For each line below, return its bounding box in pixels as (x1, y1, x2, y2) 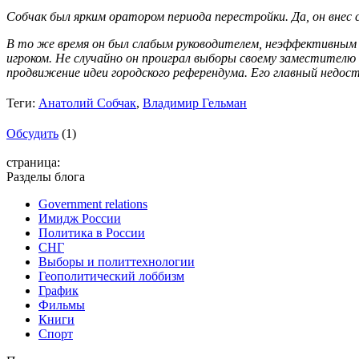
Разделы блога (6, 169, 85, 184)
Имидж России (38, 211, 121, 225)
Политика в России (38, 225, 145, 240)
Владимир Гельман (143, 95, 247, 110)
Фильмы (38, 297, 85, 312)
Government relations (38, 196, 147, 211)
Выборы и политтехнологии (38, 254, 195, 268)
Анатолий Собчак (38, 95, 136, 110)
